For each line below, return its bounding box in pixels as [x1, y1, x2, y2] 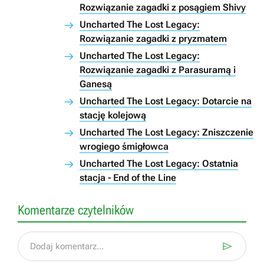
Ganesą [80, 78, 112, 90]
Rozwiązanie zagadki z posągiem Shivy [80, 2, 246, 14]
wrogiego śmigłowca [80, 141, 169, 153]
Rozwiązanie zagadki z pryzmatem [80, 33, 227, 45]
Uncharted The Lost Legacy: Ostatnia [80, 158, 238, 170]
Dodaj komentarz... [30, 241, 104, 252]
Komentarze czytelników [18, 203, 134, 218]
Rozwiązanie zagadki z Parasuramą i [80, 64, 236, 76]
